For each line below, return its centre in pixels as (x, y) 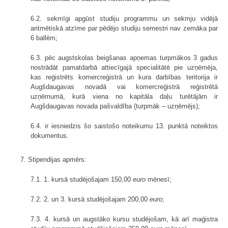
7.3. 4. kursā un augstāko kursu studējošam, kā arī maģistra (124, 219)
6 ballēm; (44, 38)
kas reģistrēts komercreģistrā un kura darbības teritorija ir (124, 77)
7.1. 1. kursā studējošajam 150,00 (82, 180)
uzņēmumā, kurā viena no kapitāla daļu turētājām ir (124, 97)
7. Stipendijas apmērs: (53, 160)
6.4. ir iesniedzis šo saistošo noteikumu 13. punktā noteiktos (124, 126)
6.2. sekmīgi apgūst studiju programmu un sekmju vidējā (124, 19)
